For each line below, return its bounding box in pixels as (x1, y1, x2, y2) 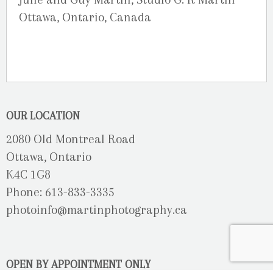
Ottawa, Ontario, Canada (19, 10, 151, 25)
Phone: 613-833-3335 (6, 185, 115, 200)
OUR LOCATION (6, 109, 80, 122)
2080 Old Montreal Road (6, 132, 135, 147)
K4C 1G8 (6, 168, 51, 182)
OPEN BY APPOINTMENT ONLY (6, 258, 151, 271)
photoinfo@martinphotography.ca (6, 203, 187, 218)
